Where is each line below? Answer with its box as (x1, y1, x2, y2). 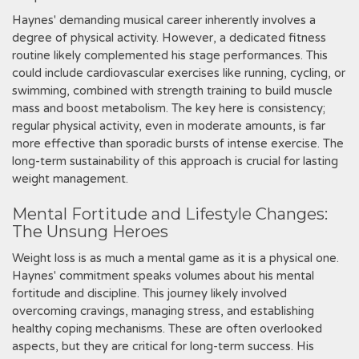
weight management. (12, 171, 128, 186)
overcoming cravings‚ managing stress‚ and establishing (12, 304, 314, 318)
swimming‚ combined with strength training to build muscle (12, 83, 333, 98)
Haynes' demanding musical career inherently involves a (12, 13, 316, 27)
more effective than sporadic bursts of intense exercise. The (12, 136, 344, 151)
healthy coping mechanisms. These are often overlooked (12, 321, 322, 336)
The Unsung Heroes (12, 222, 168, 241)
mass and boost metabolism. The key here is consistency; (12, 101, 325, 115)
